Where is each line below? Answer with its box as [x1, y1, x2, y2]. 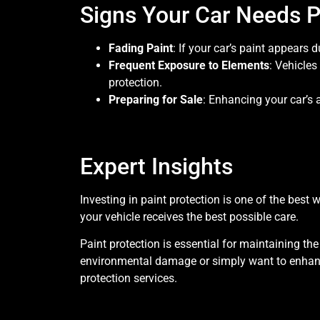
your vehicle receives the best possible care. [80, 210, 299, 224]
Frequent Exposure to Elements [109, 59, 269, 73]
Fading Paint [109, 41, 173, 56]
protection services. [80, 271, 177, 286]
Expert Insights [80, 153, 233, 181]
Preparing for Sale [109, 93, 203, 107]
